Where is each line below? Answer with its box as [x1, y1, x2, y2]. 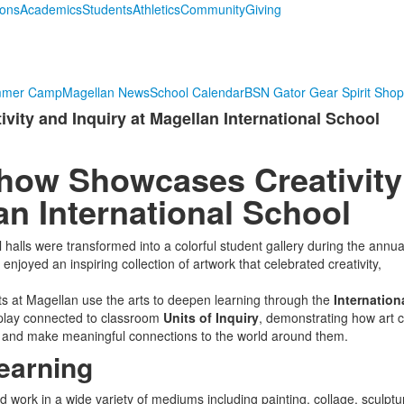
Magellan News [61, 83, 150, 101]
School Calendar [149, 83, 244, 101]
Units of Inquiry [162, 308, 259, 326]
